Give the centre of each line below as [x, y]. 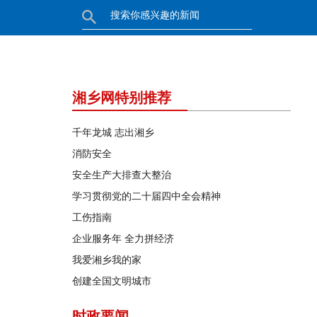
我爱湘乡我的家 [107, 260]
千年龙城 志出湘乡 [113, 133]
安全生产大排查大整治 [122, 175]
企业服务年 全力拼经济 [123, 239]
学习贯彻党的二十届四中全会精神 [146, 196]
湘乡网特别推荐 [122, 98]
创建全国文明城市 [112, 281]
